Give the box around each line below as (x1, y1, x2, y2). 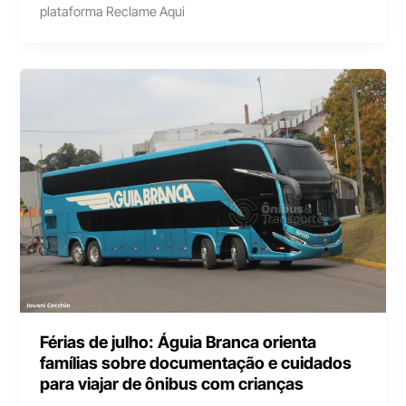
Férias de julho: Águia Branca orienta (40, 332, 317, 353)
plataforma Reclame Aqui (40, 3, 186, 20)
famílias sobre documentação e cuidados (40, 353, 353, 373)
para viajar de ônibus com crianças (40, 373, 304, 394)
